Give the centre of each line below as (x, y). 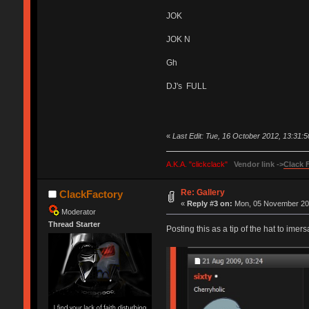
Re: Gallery (203, 192)
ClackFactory (91, 194)
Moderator (78, 211)
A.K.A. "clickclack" (197, 164)
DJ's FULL (186, 87)
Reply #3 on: (210, 203)
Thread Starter (74, 224)
